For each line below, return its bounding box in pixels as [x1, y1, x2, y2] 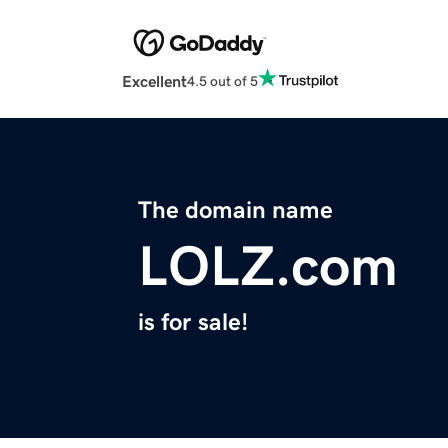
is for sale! [138, 310, 248, 335]
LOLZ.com [138, 238, 398, 295]
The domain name [138, 198, 333, 223]
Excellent [122, 73, 187, 90]
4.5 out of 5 [187, 73, 258, 88]
